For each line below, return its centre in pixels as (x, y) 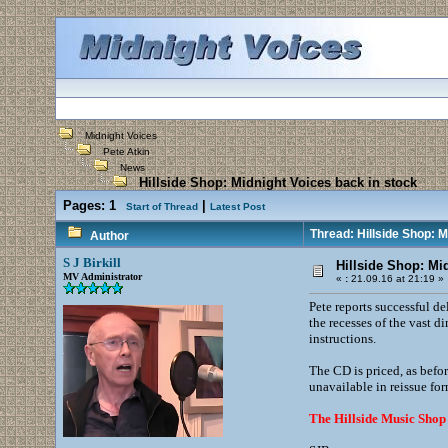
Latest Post (237, 206)
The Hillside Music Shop (377, 418)
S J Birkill (91, 262)
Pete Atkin (126, 151)
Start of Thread (161, 206)
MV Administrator (102, 276)
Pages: (83, 205)
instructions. (342, 338)
